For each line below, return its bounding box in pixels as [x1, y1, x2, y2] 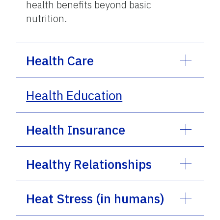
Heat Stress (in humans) [26, 190, 165, 207]
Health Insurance [26, 121, 126, 138]
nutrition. [26, 11, 68, 25]
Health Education [26, 86, 123, 104]
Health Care [26, 52, 94, 69]
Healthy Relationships [26, 155, 152, 172]
